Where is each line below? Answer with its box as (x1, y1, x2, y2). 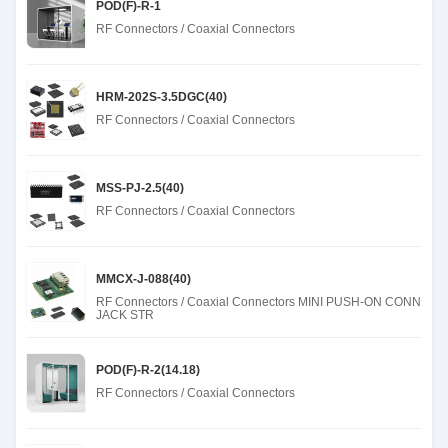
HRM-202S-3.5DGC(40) (96, 90, 227, 104)
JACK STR (96, 308, 154, 322)
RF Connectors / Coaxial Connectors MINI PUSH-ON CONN (96, 295, 421, 309)
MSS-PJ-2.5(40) (96, 181, 184, 195)
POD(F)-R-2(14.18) (96, 363, 200, 377)
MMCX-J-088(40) (96, 272, 191, 286)
